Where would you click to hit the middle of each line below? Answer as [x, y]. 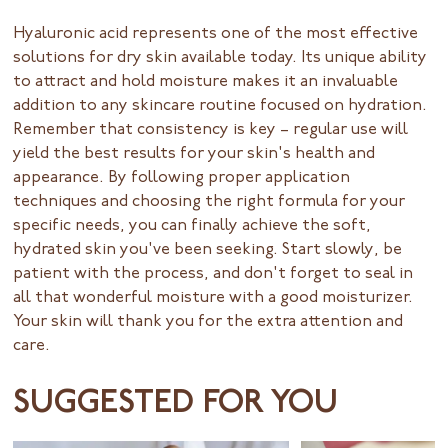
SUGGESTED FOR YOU [176, 404]
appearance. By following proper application [182, 177]
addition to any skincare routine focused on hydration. [220, 105]
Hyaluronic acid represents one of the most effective [216, 33]
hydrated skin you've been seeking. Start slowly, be [208, 249]
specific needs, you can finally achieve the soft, [192, 225]
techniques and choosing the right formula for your [209, 201]
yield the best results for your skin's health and [194, 153]
